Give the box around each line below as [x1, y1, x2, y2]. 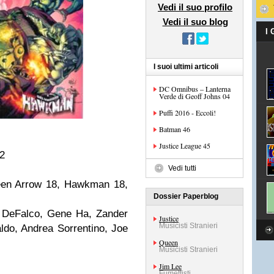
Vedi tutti [168, 164, 196, 172]
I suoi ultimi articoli [154, 62, 218, 71]
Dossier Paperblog [154, 192, 218, 201]
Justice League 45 [159, 141, 210, 150]
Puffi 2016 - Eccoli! [159, 108, 216, 117]
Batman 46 [159, 124, 190, 134]
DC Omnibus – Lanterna [159, 84, 231, 94]
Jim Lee [159, 261, 182, 271]
